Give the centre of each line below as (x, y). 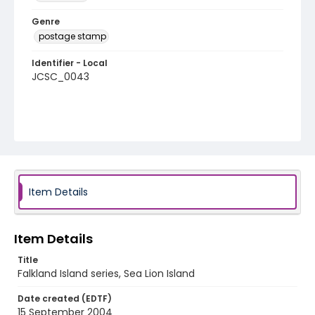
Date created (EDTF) (65, 298)
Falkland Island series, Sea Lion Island (106, 274)
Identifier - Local (70, 63)
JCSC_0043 (60, 77)
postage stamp (72, 36)
